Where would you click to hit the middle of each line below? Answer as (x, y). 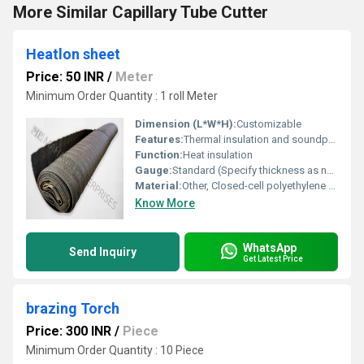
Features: (159, 139)
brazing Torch (73, 308)
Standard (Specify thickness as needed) (249, 170)
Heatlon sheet (73, 54)
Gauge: (154, 170)
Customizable (269, 124)
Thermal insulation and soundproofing (256, 139)
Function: (159, 155)
